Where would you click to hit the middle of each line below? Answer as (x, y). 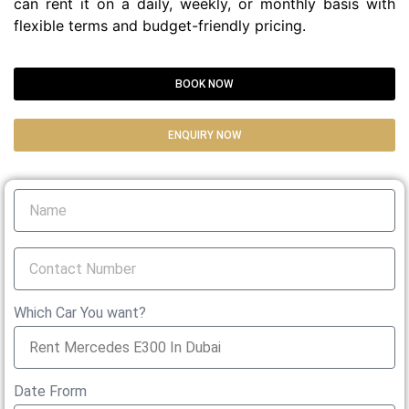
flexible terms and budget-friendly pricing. (162, 26)
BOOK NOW (204, 84)
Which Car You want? (80, 313)
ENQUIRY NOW (204, 136)
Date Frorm (50, 392)
